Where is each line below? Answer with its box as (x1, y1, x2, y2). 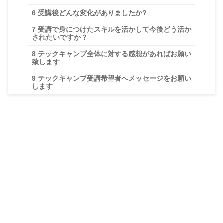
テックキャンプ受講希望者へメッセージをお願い (36, 74, 191, 83)
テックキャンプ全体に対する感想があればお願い (36, 50, 191, 58)
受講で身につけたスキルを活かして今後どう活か (36, 25, 191, 34)
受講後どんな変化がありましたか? (36, 9, 147, 17)
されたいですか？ (32, 33, 88, 42)
